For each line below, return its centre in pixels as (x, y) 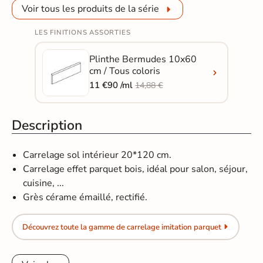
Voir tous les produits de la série (91, 9)
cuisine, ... (44, 183)
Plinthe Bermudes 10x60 (143, 60)
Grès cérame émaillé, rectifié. (85, 198)
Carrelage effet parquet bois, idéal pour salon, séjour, (136, 169)
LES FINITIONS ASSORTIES (82, 33)
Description (47, 126)
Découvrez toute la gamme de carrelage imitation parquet (122, 227)
